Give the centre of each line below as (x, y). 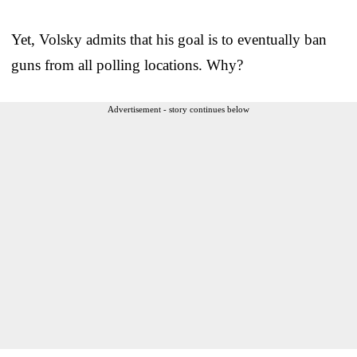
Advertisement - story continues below (178, 109)
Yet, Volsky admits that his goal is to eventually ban (169, 39)
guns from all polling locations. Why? (127, 65)
